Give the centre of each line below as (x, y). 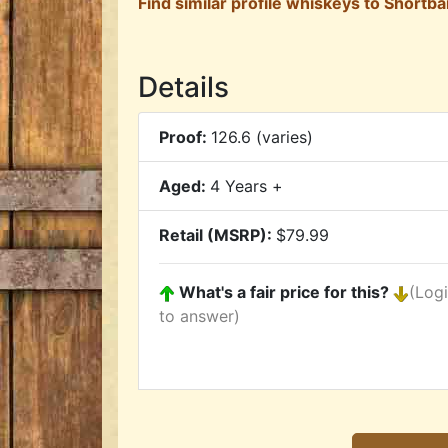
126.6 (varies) (262, 137)
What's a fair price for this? (284, 292)
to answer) (199, 316)
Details (183, 87)
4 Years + (246, 186)
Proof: (185, 137)
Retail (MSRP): (217, 235)
